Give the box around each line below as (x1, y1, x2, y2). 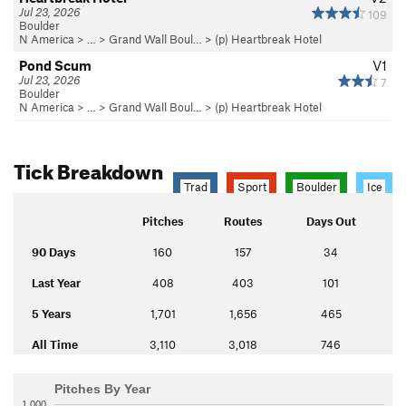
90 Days (32, 244, 75, 259)
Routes (224, 213, 262, 228)
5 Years (32, 305, 71, 321)
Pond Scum (19, 56, 92, 73)
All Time (32, 336, 78, 352)
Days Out (305, 213, 356, 228)
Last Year (32, 275, 81, 290)
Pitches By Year (54, 381, 151, 396)
